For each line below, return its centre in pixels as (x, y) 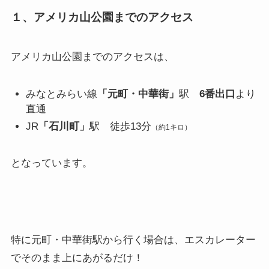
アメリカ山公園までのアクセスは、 (92, 56)
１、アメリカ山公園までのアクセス (102, 17)
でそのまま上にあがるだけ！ (77, 258)
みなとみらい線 (62, 94)
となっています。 (51, 163)
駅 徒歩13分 (121, 126)
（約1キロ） (172, 127)
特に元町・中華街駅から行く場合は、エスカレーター (133, 240)
